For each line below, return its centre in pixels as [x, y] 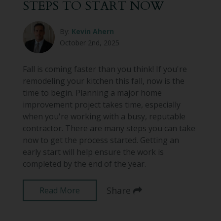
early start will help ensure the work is [93, 152]
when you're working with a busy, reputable [104, 116]
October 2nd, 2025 [89, 43]
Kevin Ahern [92, 32]
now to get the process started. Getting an [101, 140]
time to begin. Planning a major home [92, 92]
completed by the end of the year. [84, 164]
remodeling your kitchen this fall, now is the [103, 81]
